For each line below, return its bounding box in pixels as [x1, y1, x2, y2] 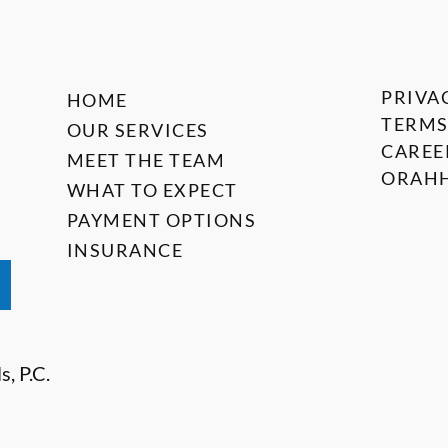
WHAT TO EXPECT [66, 179, 238, 201]
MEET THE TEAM [66, 149, 226, 171]
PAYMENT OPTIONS [66, 209, 257, 231]
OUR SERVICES [66, 119, 209, 141]
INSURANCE [66, 239, 184, 261]
